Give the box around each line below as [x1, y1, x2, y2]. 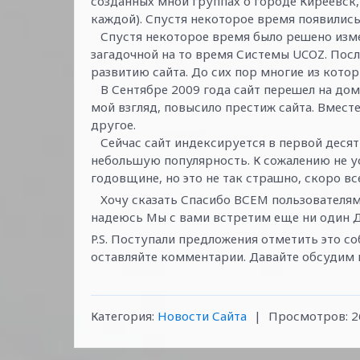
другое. [91, 117, 136, 133]
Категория [91, 308, 152, 324]
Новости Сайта [157, 308, 247, 324]
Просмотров [268, 308, 346, 324]
